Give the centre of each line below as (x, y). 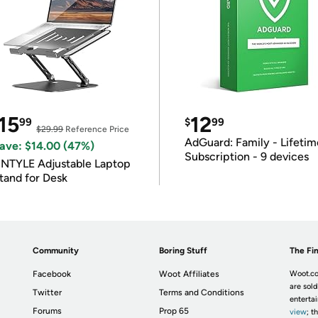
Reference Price (97, 129)
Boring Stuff (183, 251)
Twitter (48, 292)
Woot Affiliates (190, 274)
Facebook (52, 274)
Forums (48, 311)
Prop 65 (174, 311)
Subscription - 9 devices (246, 157)
